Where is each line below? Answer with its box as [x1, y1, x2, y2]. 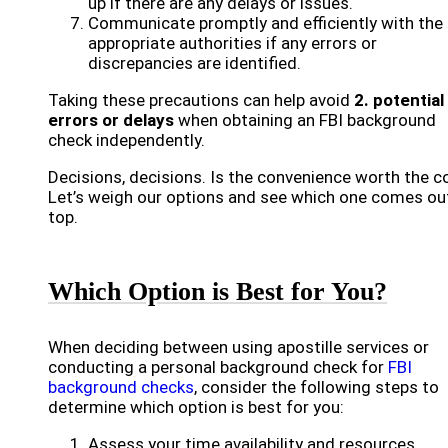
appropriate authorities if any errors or [88, 33, 377, 53]
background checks [48, 377, 194, 397]
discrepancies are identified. [88, 53, 301, 73]
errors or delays [48, 110, 174, 130]
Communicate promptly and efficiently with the [88, 13, 443, 33]
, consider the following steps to [194, 377, 439, 397]
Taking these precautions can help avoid [48, 90, 354, 110]
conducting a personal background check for [48, 357, 388, 377]
